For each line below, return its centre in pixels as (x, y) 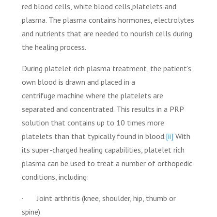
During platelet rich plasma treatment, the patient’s (106, 68)
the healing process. (54, 47)
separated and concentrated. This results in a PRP (102, 109)
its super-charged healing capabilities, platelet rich (103, 149)
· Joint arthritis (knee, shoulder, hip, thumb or (99, 198)
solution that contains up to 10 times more (93, 122)
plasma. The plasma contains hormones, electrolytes (108, 20)
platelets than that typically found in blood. (93, 136)
